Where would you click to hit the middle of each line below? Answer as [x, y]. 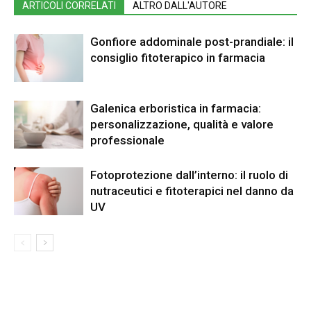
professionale [127, 140]
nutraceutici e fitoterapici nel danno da [192, 191]
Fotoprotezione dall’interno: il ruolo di [189, 175]
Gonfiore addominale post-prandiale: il [192, 42]
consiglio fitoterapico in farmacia [178, 58]
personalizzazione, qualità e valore [182, 124]
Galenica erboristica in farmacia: [176, 108]
